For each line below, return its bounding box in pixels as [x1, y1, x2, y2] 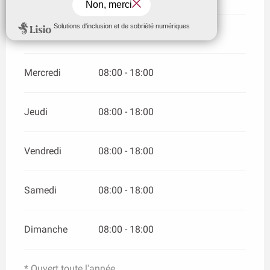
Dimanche [24, 223, 67, 235]
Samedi [24, 184, 57, 196]
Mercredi [24, 66, 61, 78]
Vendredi [24, 145, 61, 157]
